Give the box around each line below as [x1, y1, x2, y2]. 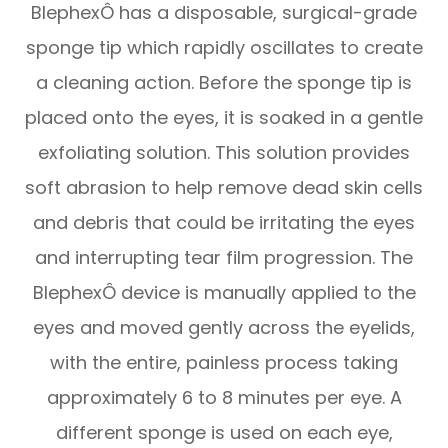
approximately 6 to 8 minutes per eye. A [46, 384, 402, 410]
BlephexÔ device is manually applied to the [32, 279, 416, 305]
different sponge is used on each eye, [55, 419, 393, 445]
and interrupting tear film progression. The [35, 244, 413, 270]
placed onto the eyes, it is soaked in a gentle [25, 104, 423, 130]
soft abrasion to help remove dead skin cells [25, 174, 423, 200]
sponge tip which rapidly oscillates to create [25, 34, 423, 60]
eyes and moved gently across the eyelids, [33, 314, 415, 340]
